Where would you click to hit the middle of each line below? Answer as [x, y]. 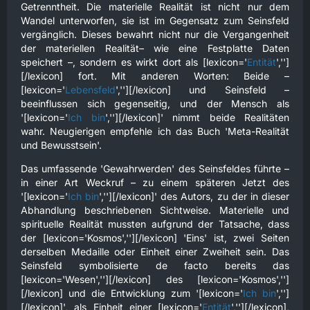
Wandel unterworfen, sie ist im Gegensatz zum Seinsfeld [155, 20]
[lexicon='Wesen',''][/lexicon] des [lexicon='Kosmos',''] [155, 279]
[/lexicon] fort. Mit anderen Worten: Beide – [155, 76]
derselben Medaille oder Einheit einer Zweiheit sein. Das [155, 252]
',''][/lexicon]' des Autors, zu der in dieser [194, 196]
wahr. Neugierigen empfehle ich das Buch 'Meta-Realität [155, 131]
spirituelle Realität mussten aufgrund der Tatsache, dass [155, 224]
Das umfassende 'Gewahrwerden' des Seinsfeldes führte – [155, 168]
